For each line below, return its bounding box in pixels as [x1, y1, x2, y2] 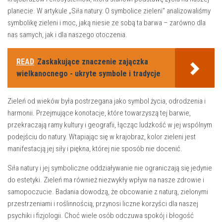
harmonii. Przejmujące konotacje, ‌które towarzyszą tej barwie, [7, 109, 191, 118]
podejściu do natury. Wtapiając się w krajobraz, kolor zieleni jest [7, 132, 196, 142]
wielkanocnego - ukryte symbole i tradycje [16, 69, 161, 79]
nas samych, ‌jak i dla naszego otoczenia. [7, 30, 127, 40]
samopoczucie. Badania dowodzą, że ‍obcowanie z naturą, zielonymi [7, 187, 208, 197]
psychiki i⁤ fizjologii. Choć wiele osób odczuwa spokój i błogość [7, 211, 194, 221]
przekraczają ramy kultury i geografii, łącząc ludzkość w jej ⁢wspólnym [7, 120, 212, 130]
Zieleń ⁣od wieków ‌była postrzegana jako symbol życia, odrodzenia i [7, 97, 206, 106]
